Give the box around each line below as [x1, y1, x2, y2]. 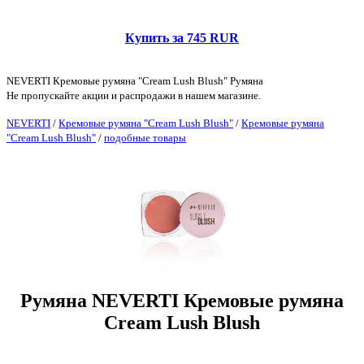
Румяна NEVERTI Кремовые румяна [20, 290, 344, 312]
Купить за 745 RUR [125, 30, 239, 45]
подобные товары [104, 131, 186, 144]
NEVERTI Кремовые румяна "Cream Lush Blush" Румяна [6, 74, 263, 87]
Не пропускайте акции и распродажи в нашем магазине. [6, 89, 261, 102]
